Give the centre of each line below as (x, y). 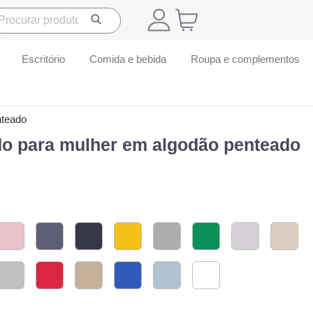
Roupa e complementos (245, 59)
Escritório (43, 59)
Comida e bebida (128, 59)
